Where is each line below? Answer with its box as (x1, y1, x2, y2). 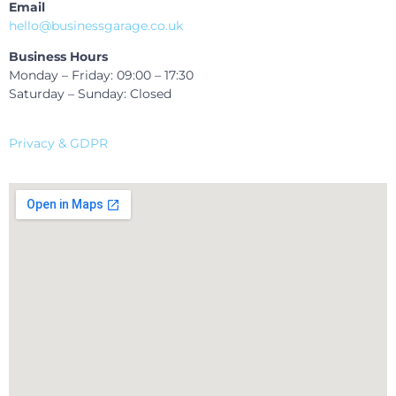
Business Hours (9, 49, 108, 65)
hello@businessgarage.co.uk (9, 17, 183, 34)
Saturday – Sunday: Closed (9, 86, 171, 103)
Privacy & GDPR (9, 134, 108, 151)
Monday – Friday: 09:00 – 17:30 (9, 67, 194, 84)
